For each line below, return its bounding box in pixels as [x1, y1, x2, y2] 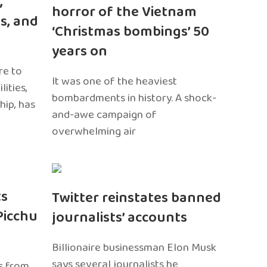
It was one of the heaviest [52, 72, 178, 91]
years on [52, 39, 108, 63]
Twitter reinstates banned [52, 187, 222, 210]
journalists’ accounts [52, 206, 188, 229]
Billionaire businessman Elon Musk [52, 238, 217, 257]
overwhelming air [52, 122, 136, 141]
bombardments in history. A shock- [52, 88, 217, 107]
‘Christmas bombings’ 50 [52, 20, 210, 44]
